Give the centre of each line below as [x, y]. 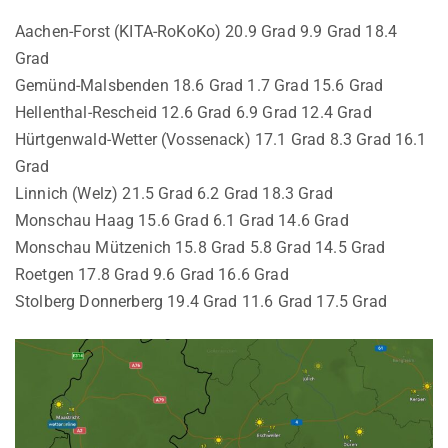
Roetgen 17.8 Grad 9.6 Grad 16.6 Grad [152, 274]
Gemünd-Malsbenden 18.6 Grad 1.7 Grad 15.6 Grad [199, 85]
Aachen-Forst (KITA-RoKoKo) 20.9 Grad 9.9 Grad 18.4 [206, 31]
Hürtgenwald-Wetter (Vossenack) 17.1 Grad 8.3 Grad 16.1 [221, 139]
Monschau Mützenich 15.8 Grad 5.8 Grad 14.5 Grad [200, 247]
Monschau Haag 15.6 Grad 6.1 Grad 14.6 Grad [182, 220]
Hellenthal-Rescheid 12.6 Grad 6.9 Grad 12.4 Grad [193, 112]
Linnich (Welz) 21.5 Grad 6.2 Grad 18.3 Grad [174, 193]
